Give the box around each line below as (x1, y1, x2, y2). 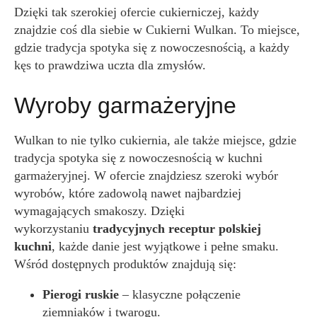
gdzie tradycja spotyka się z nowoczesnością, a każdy (14, 40, 289, 54)
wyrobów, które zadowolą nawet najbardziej (14, 186, 241, 200)
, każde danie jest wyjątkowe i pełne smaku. (52, 239, 279, 253)
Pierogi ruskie (42, 287, 119, 301)
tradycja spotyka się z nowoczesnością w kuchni (14, 151, 263, 165)
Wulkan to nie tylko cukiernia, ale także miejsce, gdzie (14, 133, 296, 147)
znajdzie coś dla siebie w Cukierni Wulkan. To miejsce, (14, 23, 300, 37)
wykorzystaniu (14, 221, 93, 236)
